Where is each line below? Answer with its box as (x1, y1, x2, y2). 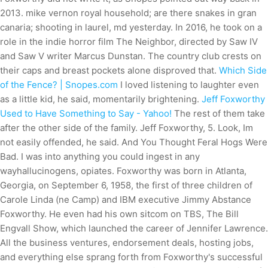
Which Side (219, 65, 267, 76)
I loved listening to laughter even (118, 79, 259, 90)
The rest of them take (172, 108, 265, 119)
